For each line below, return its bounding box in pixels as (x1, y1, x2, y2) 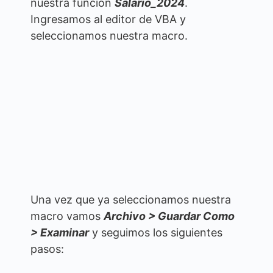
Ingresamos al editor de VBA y (30, 13, 186, 26)
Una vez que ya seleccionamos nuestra (30, 193, 231, 206)
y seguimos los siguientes (89, 225, 222, 239)
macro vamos (30, 209, 104, 222)
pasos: (30, 242, 64, 255)
